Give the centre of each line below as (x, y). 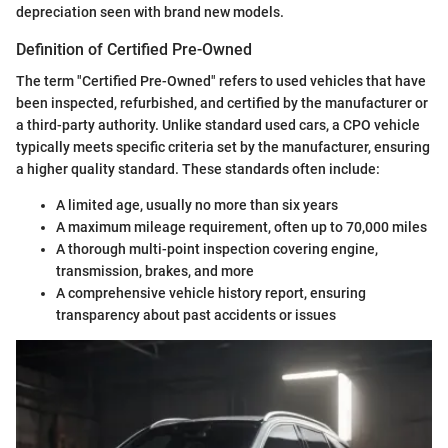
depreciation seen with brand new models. (150, 12)
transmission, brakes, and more (155, 271)
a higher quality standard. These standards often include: (198, 169)
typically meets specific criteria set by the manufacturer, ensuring (223, 147)
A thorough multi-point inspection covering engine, (217, 249)
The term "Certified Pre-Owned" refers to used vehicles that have (221, 81)
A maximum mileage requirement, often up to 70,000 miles (241, 227)
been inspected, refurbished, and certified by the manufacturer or (222, 103)
